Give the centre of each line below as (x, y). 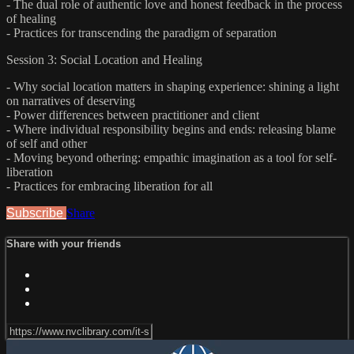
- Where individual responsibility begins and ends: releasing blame (171, 130)
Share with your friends (64, 244)
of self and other (47, 144)
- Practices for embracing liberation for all (109, 186)
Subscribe (36, 213)
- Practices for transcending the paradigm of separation (141, 33)
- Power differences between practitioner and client (133, 115)
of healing (31, 19)
